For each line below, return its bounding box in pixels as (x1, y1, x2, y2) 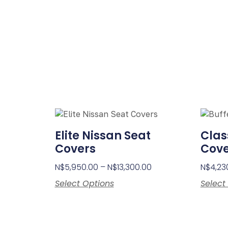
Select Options (54, 178, 114, 190)
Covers (54, 141, 96, 157)
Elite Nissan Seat (54, 128, 151, 144)
